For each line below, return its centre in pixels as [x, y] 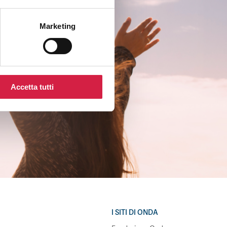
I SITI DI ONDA [135, 213]
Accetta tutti [32, 87]
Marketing [58, 26]
